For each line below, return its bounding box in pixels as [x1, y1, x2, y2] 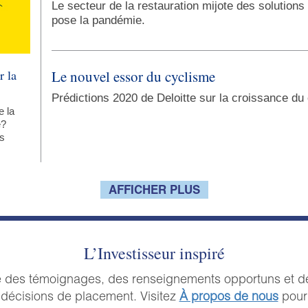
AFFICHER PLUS [108, 186, 200, 197]
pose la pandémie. [52, 14, 145, 27]
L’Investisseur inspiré [83, 242, 225, 265]
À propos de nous [179, 291, 278, 304]
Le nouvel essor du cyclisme [52, 67, 215, 87]
